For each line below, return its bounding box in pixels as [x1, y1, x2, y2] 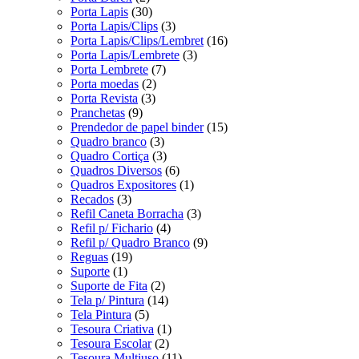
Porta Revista [71, 91, 138, 105]
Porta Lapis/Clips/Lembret [71, 33, 204, 47]
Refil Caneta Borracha [71, 206, 184, 220]
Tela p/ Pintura [71, 292, 144, 307]
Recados [71, 192, 114, 206]
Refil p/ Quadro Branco [71, 235, 190, 249]
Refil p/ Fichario [71, 220, 153, 235]
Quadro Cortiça [71, 148, 149, 163]
